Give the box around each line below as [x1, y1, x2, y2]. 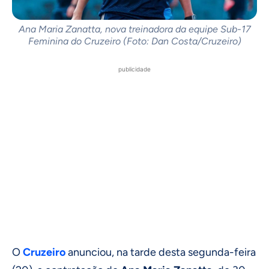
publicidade [118, 65, 151, 73]
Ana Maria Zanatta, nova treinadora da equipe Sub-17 [18, 23, 251, 35]
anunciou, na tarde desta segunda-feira [68, 246, 256, 259]
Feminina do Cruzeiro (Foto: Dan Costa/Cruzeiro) [28, 35, 241, 47]
